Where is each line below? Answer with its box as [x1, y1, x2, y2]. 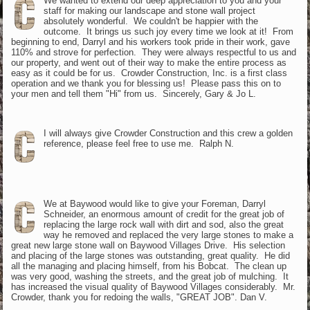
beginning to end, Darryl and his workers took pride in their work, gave [11, 36, 291, 47]
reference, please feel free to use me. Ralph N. [43, 138, 234, 149]
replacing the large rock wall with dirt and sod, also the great [43, 219, 284, 230]
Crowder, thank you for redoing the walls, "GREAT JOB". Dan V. [11, 291, 268, 302]
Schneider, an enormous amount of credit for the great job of [43, 208, 284, 219]
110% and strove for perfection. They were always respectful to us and [11, 46, 297, 57]
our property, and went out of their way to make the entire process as [11, 57, 287, 68]
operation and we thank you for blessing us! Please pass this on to [11, 77, 282, 89]
